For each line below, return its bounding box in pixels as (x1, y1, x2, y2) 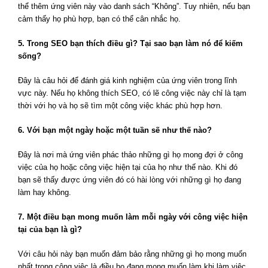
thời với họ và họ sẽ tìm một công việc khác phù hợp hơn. (18, 101, 223, 111)
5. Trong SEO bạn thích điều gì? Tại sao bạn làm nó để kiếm (18, 39, 243, 48)
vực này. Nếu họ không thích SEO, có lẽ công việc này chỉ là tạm (18, 89, 246, 98)
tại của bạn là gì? (18, 225, 82, 234)
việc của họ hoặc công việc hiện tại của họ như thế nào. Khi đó (18, 163, 237, 172)
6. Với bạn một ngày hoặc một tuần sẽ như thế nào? (18, 126, 212, 135)
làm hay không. (18, 188, 71, 197)
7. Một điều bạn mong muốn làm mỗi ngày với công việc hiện (18, 212, 248, 222)
